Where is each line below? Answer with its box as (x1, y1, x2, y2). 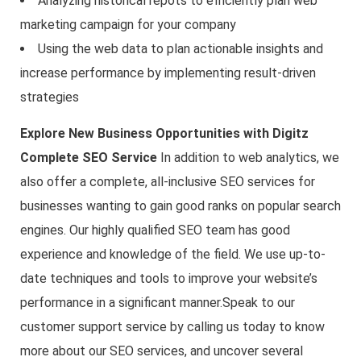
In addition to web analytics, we (160, 150, 339, 166)
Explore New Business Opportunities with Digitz (20, 126, 309, 142)
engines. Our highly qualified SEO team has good (20, 222, 290, 239)
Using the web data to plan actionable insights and (38, 41, 323, 57)
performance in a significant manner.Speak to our (20, 295, 295, 311)
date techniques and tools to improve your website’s (20, 271, 317, 287)
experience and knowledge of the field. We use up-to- (20, 247, 326, 263)
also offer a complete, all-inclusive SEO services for (20, 174, 315, 190)
